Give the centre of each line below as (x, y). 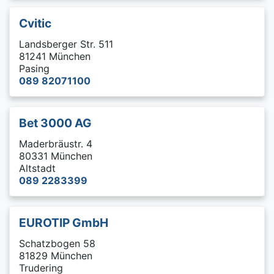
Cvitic (35, 23)
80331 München (56, 156)
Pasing (34, 68)
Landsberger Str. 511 (66, 44)
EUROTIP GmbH (64, 223)
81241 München (55, 56)
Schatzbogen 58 (57, 243)
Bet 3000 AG (55, 123)
